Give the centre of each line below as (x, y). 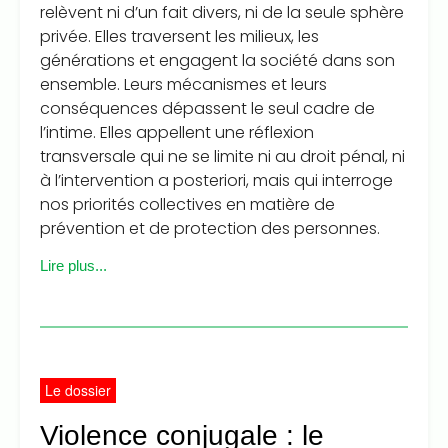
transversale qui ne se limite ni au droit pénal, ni (222, 157)
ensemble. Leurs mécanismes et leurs (183, 85)
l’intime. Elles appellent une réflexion (177, 133)
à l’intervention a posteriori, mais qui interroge (216, 181)
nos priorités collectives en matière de (187, 205)
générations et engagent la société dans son (217, 61)
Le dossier (78, 390)
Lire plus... (73, 266)
